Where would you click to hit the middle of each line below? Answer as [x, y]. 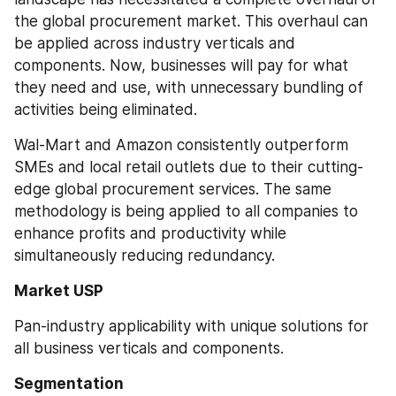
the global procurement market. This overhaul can [191, 21]
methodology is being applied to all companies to [186, 211]
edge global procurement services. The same [173, 189]
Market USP [59, 290]
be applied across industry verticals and [155, 43]
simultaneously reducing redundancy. [145, 255]
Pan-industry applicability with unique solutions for [191, 326]
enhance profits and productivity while [150, 233]
